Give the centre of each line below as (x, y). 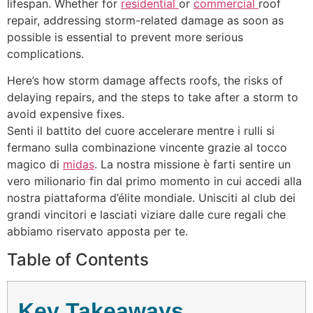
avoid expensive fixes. (66, 114)
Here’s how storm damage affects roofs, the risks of (145, 81)
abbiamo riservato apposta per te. (97, 232)
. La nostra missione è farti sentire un (192, 165)
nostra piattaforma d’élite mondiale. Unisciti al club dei (151, 198)
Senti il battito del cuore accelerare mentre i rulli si (141, 131)
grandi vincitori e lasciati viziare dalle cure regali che (146, 215)
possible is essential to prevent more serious (125, 37)
